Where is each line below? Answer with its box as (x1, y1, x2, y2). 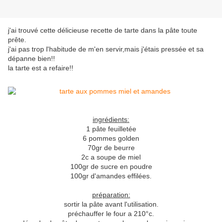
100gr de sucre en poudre (70, 163, 152, 171)
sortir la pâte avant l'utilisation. (63, 200, 159, 209)
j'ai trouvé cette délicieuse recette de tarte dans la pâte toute (8, 26, 197, 35)
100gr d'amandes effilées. (70, 172, 152, 180)
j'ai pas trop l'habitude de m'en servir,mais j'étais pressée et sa (8, 45, 204, 54)
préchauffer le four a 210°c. (68, 210, 154, 218)
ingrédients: (93, 115, 129, 124)
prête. (8, 36, 26, 44)
